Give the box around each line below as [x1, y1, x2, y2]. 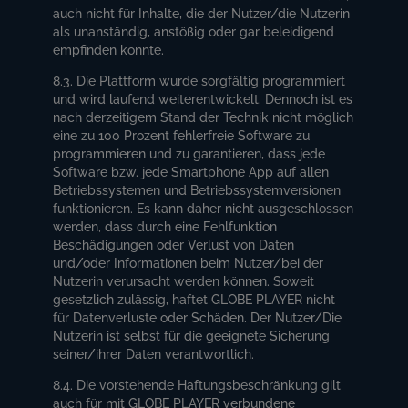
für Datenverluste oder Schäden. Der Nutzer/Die [53, 310, 342, 325]
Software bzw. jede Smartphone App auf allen [53, 164, 330, 179]
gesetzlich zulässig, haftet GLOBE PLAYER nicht [53, 291, 336, 307]
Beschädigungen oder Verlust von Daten [53, 237, 295, 252]
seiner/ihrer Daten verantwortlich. [53, 346, 255, 362]
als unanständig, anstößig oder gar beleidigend [53, 24, 335, 39]
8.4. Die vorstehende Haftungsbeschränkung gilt [53, 377, 342, 393]
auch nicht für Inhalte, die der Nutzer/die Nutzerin [53, 5, 351, 21]
